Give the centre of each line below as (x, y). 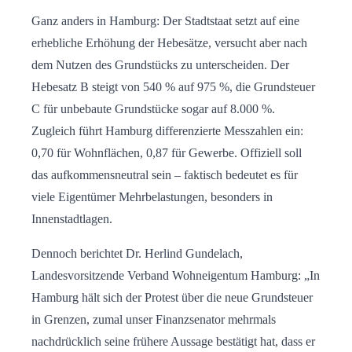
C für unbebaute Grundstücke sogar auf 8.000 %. (153, 109)
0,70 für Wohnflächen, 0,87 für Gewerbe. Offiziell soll (167, 153)
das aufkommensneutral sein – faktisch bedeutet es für (165, 175)
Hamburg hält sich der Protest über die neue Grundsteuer (172, 298)
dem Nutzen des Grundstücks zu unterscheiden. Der (160, 65)
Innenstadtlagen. (72, 219)
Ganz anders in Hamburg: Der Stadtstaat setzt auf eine (165, 21)
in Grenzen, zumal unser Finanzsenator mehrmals (154, 320)
